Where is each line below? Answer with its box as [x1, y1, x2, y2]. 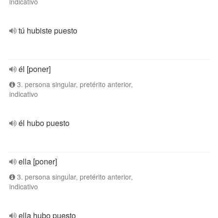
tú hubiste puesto [18, 25, 77, 36]
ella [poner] [18, 156, 57, 167]
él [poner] [18, 63, 51, 74]
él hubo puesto [18, 117, 70, 128]
